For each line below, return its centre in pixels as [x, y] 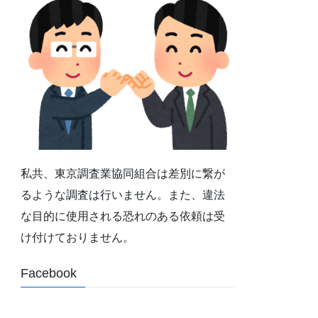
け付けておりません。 [78, 238]
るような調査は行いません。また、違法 [123, 195]
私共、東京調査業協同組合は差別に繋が [123, 174]
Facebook [49, 274]
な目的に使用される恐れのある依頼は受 [123, 216]
